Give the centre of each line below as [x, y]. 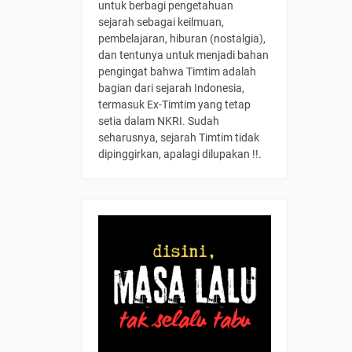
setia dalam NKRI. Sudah [159, 121]
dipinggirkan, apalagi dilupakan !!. [180, 154]
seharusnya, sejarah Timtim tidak [179, 137]
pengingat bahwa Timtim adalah [177, 71]
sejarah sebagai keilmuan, [161, 22]
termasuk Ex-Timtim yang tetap [174, 104]
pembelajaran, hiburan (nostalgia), [182, 38]
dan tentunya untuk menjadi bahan [183, 55]
